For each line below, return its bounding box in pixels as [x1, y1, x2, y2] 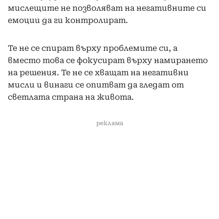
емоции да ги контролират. [8, 15, 128, 25]
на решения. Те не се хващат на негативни [8, 67, 189, 77]
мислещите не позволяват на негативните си [8, 3, 206, 13]
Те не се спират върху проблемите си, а [8, 43, 177, 53]
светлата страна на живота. [8, 92, 134, 102]
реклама [96, 119, 123, 127]
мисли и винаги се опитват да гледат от [8, 80, 184, 89]
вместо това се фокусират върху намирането [8, 55, 208, 65]
